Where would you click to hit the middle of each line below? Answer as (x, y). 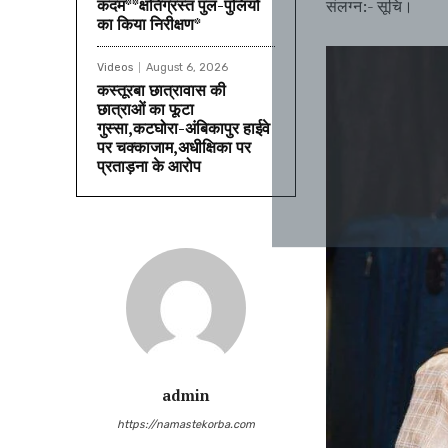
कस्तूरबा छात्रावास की (161, 90)
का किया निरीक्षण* (149, 24)
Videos (115, 68)
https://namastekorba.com (186, 425)
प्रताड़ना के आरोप (149, 166)
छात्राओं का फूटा (145, 109)
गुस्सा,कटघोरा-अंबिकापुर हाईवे (183, 128)
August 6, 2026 (187, 68)
